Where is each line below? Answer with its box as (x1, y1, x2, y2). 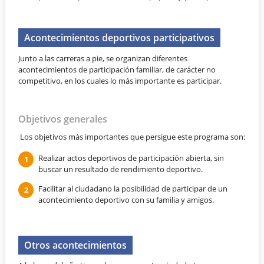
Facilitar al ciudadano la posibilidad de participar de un (38, 183, 227, 194)
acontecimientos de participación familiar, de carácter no (18, 64, 216, 75)
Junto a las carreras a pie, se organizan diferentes (18, 52, 188, 64)
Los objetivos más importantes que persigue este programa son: (18, 131, 246, 142)
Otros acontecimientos (24, 237, 127, 252)
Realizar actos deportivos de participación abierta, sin (38, 152, 224, 163)
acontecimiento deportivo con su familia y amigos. (38, 194, 214, 205)
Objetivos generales (18, 113, 108, 126)
